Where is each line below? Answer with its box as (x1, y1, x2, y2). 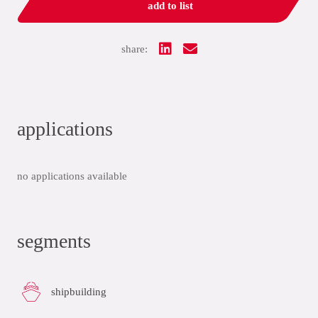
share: (121, 43, 148, 55)
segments (17, 230, 91, 252)
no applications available (17, 170, 127, 182)
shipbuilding (51, 285, 106, 297)
